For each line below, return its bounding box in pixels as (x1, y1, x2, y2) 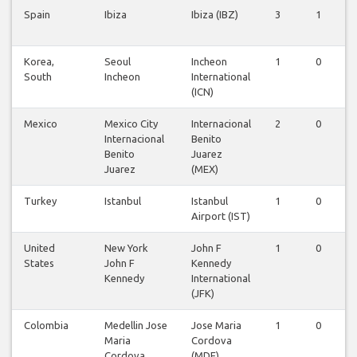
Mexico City (104, 118, 158, 130)
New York (104, 242, 148, 254)
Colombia (24, 320, 69, 331)
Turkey (24, 195, 57, 207)
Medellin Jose (104, 320, 167, 331)
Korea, (24, 56, 54, 68)
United (24, 242, 55, 254)
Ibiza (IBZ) (191, 9, 238, 21)
